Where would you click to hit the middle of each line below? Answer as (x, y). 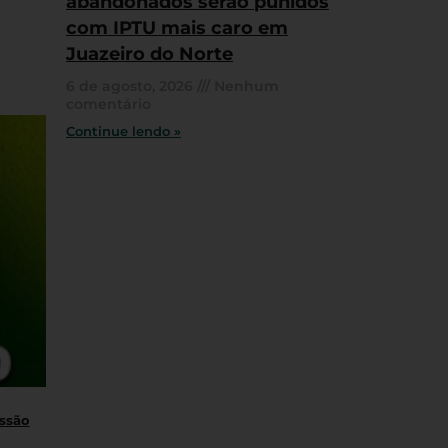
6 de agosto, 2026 (131, 86)
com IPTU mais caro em (177, 28)
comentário (108, 104)
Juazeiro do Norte (149, 54)
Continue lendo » (123, 132)
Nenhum (244, 86)
